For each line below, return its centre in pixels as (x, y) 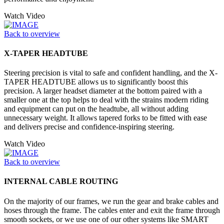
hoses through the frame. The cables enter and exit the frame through (112, 210)
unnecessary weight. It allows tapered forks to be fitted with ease (105, 118)
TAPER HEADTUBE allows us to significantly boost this (96, 82)
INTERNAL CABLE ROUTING (61, 181)
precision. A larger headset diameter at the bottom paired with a (103, 91)
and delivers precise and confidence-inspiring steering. (89, 127)
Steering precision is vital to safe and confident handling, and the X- (111, 73)
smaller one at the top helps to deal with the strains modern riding (106, 100)
